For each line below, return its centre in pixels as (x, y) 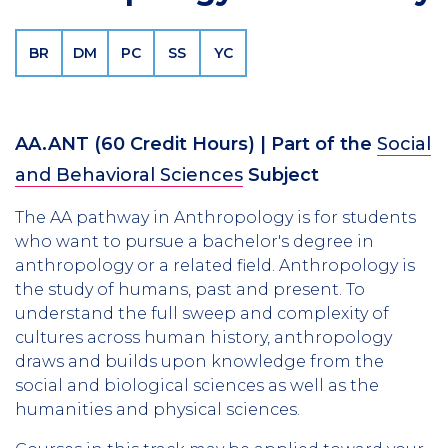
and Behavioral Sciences (129, 174)
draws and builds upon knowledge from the (199, 361)
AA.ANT (52, 143)
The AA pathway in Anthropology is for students (215, 217)
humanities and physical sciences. (157, 409)
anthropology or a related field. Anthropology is (215, 265)
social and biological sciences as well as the (197, 385)
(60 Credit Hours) (174, 143)
